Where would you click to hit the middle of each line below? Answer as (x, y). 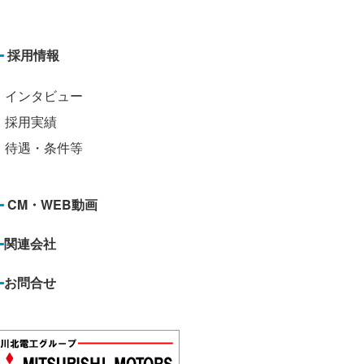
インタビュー (44, 95)
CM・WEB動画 (52, 204)
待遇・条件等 (44, 147)
